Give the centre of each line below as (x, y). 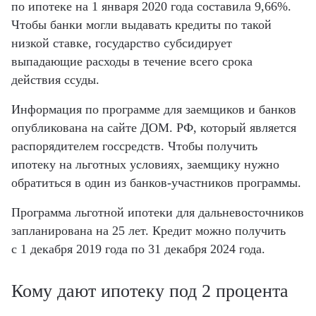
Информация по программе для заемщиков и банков (154, 109)
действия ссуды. (55, 79)
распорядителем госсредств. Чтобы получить (134, 146)
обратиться (43, 182)
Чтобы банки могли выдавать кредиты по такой (141, 24)
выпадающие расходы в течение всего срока (132, 61)
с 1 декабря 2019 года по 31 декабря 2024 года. (138, 249)
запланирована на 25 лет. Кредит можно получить (148, 230)
